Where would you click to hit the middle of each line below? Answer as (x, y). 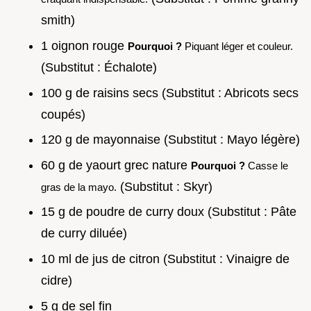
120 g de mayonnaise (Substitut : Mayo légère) (170, 140)
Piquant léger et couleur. (237, 46)
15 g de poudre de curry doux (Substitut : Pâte (169, 212)
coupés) (63, 114)
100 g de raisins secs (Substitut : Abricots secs (170, 93)
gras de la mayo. (79, 187)
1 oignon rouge (84, 45)
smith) (58, 20)
